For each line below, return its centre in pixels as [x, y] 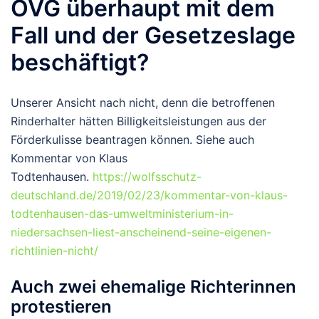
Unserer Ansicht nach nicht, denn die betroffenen [143, 103]
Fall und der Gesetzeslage [153, 36]
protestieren [61, 307]
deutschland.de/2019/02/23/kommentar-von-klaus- [149, 195]
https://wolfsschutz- [147, 177]
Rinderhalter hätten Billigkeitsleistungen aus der [138, 121]
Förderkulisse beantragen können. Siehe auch [132, 140]
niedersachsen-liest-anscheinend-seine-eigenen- [141, 232]
